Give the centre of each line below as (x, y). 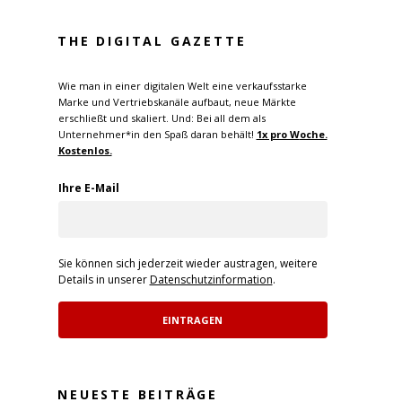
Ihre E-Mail (88, 188)
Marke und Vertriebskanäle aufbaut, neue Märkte (177, 102)
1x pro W (278, 135)
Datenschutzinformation (211, 280)
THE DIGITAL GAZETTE (152, 40)
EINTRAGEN (192, 320)
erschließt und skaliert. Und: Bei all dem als (162, 118)
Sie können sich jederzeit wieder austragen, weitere (188, 264)
